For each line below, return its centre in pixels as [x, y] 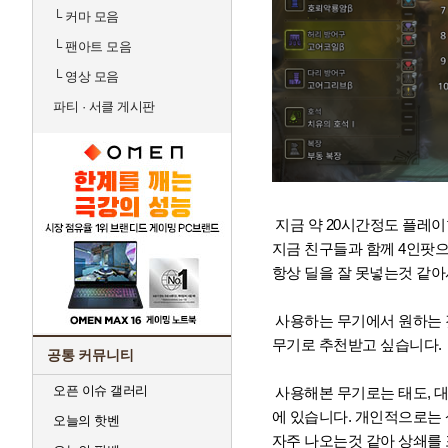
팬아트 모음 [96, 46]
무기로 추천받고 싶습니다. [356, 344]
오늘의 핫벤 [86, 420]
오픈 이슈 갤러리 [100, 390]
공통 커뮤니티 [90, 355]
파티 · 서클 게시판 [104, 106]
